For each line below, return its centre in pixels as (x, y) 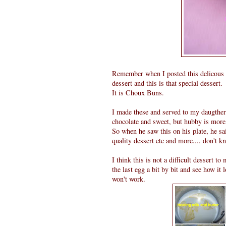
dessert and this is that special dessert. (167, 83)
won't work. (129, 179)
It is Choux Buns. (138, 92)
